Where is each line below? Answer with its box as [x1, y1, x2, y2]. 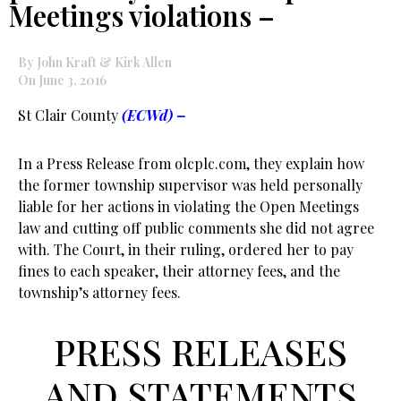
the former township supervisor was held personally [18, 175, 363, 194]
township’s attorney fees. [18, 283, 181, 302]
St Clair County [18, 106, 122, 124]
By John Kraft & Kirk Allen [18, 54, 172, 71]
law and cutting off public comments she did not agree [18, 218, 374, 237]
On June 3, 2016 [18, 72, 107, 89]
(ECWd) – [122, 106, 186, 124]
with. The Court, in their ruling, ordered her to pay [18, 240, 354, 259]
